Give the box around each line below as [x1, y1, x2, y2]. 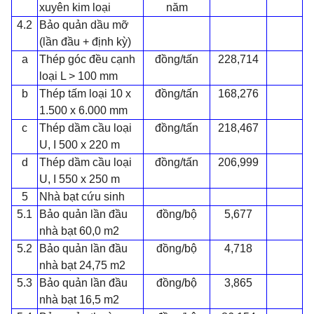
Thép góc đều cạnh [39, 53, 135, 65]
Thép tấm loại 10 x [39, 87, 131, 100]
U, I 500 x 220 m [39, 138, 120, 151]
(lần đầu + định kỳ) [39, 35, 131, 48]
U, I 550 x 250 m [39, 172, 120, 185]
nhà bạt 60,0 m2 [39, 224, 119, 237]
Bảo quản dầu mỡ [39, 18, 129, 31]
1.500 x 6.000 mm [39, 104, 128, 116]
